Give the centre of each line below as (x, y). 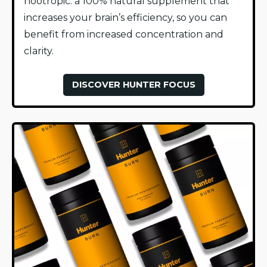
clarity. (39, 51)
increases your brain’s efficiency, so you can (125, 18)
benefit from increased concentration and (124, 35)
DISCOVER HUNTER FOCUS (133, 85)
